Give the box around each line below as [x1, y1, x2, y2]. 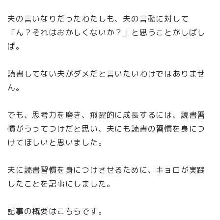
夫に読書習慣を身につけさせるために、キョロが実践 [7, 165, 206, 176]
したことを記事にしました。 [7, 178, 115, 190]
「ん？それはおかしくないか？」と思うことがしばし [7, 27, 206, 38]
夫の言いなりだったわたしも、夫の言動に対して [7, 13, 189, 25]
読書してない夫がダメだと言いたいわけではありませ [7, 68, 206, 80]
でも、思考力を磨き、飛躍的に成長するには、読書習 [7, 110, 206, 121]
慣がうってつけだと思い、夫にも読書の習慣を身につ [7, 123, 206, 135]
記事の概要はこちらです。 [7, 206, 115, 217]
